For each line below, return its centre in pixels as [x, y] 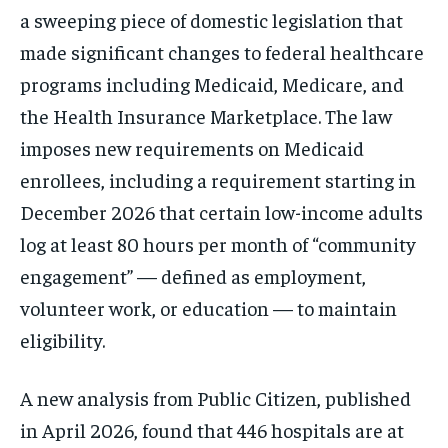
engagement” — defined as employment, [193, 275]
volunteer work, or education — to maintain [208, 307]
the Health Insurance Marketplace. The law [206, 115]
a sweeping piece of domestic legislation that [211, 19]
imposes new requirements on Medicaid [192, 147]
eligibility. [62, 339]
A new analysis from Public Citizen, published [215, 397]
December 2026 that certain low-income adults [221, 211]
